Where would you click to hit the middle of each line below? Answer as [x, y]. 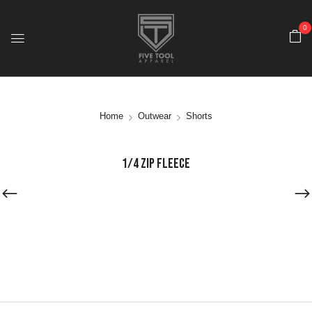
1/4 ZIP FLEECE [156, 164]
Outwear [155, 116]
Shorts [199, 116]
